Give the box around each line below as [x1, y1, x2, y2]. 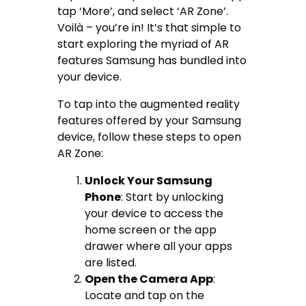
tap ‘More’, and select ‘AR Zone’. [57, 3, 229, 19]
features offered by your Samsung [57, 112, 242, 128]
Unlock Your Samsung [85, 172, 213, 189]
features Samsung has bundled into [57, 52, 247, 68]
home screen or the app [85, 221, 217, 238]
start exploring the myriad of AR [57, 36, 229, 52]
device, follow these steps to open [57, 128, 242, 145]
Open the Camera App [85, 270, 214, 287]
